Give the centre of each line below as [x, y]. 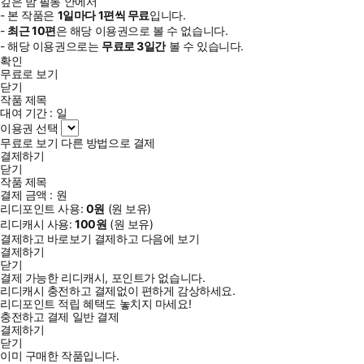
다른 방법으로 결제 [108, 142]
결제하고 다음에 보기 [147, 238]
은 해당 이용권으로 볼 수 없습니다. [142, 30]
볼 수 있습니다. [205, 45]
